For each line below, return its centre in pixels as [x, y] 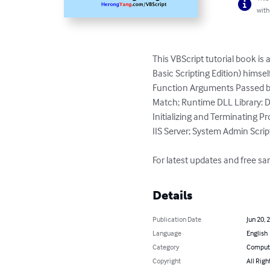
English [257, 233]
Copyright [167, 261]
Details [173, 196]
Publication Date [177, 219]
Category [166, 247]
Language [167, 233]
